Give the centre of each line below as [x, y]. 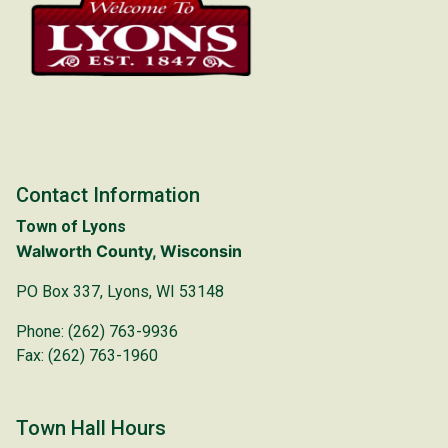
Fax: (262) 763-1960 [87, 355]
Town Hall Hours [91, 427]
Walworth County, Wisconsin [129, 250]
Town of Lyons [71, 226]
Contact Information [108, 194]
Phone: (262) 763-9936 [97, 331]
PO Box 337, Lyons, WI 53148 [120, 291]
